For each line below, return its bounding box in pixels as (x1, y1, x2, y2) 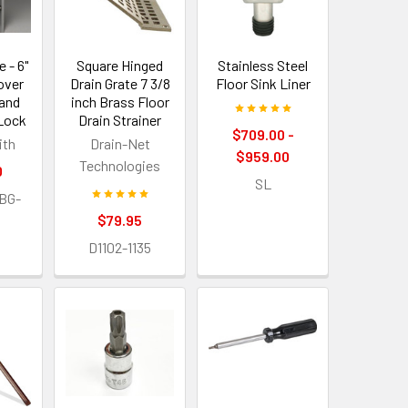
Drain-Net (89, 135, 150, 153)
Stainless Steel (218, 56, 309, 75)
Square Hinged (76, 56, 164, 75)
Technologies (79, 157, 161, 175)
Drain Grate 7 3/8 (69, 75, 170, 93)
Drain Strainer (78, 111, 162, 129)
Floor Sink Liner (215, 75, 311, 93)
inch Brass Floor (70, 93, 169, 111)
